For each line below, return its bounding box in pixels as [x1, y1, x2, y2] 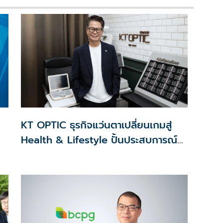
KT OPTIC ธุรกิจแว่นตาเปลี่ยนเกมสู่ [20, 117, 172, 133]
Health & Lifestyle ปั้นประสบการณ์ [20, 132, 177, 148]
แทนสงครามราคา [20, 147, 94, 163]
